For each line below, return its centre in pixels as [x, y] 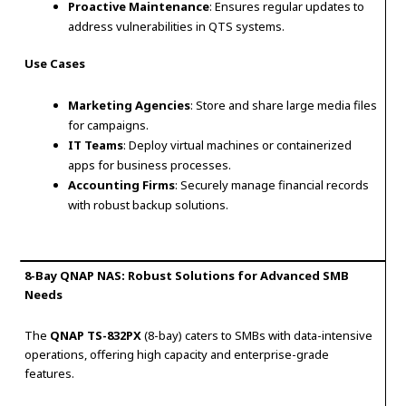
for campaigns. [109, 125]
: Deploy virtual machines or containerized [238, 145]
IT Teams [96, 145]
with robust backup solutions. [149, 204]
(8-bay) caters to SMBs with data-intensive [257, 335]
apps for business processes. [150, 164]
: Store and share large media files [284, 105]
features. [50, 373]
